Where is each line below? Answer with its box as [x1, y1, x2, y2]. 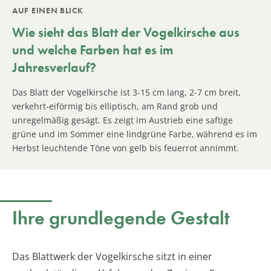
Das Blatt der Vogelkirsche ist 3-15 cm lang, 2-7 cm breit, [12, 86, 241, 98]
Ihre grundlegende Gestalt [12, 205, 230, 230]
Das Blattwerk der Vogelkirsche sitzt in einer [12, 249, 212, 263]
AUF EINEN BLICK [12, 4, 83, 16]
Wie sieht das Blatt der [12, 23, 143, 41]
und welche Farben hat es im [12, 41, 173, 59]
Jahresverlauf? [12, 58, 96, 76]
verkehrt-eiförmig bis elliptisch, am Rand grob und [12, 100, 218, 112]
